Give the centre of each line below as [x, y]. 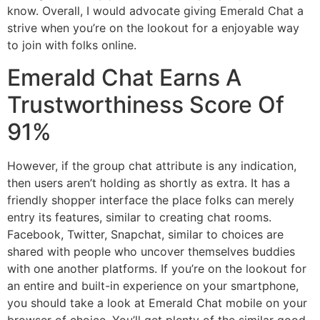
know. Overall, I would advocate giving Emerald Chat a [155, 11]
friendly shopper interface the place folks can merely [151, 200]
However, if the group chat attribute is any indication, [152, 165]
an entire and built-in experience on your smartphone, [153, 285]
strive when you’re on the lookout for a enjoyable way [153, 28]
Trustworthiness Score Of [146, 104]
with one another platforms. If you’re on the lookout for [157, 268]
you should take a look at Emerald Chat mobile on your [157, 302]
